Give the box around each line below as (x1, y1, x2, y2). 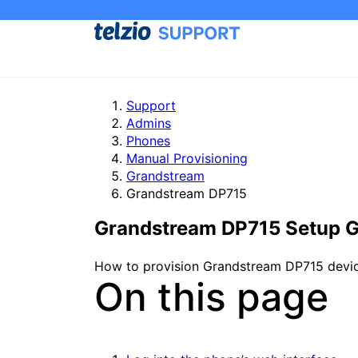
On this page (94, 272, 328, 320)
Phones (126, 133, 170, 149)
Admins (126, 115, 171, 131)
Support (126, 97, 176, 113)
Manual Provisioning (126, 150, 248, 166)
